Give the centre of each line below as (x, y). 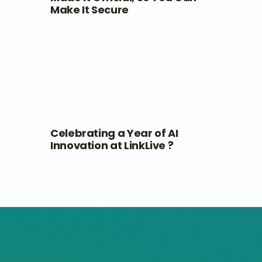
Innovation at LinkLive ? (112, 145)
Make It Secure (89, 9)
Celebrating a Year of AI (114, 133)
